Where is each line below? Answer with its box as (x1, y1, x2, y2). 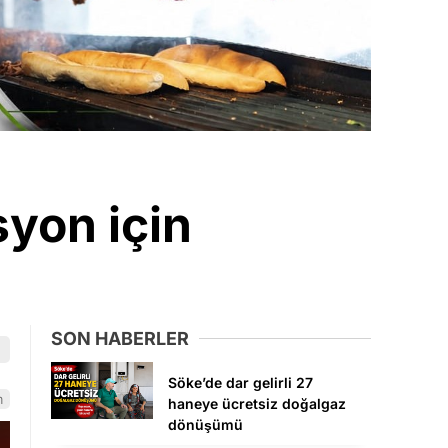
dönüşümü (168, 416, 243, 434)
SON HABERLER (51, 328, 189, 350)
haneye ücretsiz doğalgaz (168, 395, 346, 413)
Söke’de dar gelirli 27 (168, 374, 313, 392)
